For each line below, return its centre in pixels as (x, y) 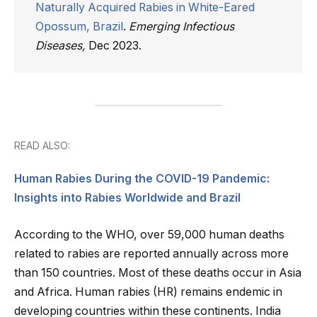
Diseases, (62, 46)
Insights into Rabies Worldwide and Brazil (127, 197)
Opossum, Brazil (79, 27)
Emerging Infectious (181, 27)
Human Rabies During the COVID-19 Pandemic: (142, 178)
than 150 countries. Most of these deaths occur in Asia (158, 272)
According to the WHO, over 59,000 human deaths (149, 234)
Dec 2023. (115, 46)
